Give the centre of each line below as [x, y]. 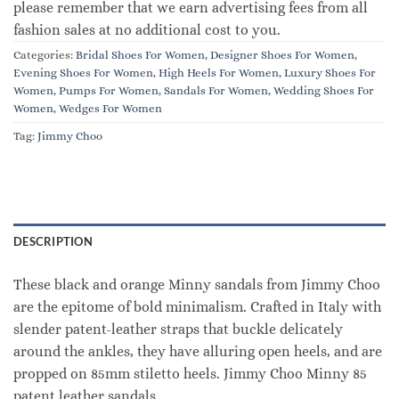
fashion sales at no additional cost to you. [147, 29]
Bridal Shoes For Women [140, 54]
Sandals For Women [216, 90]
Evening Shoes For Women [83, 72]
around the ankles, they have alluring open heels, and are [198, 351]
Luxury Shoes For [330, 72]
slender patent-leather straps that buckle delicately [178, 329]
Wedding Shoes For [324, 90]
